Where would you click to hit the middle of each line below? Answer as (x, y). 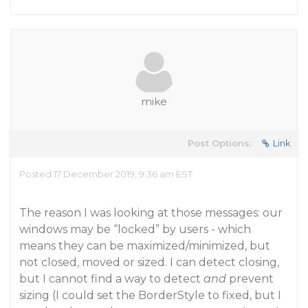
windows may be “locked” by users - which (135, 229)
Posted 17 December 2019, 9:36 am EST (106, 174)
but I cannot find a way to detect (111, 279)
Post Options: (220, 143)
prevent (250, 279)
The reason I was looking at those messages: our (151, 213)
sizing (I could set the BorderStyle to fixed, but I (150, 295)
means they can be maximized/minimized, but (145, 246)
